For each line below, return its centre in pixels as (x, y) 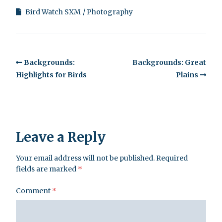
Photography (110, 12)
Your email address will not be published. (85, 158)
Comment (34, 191)
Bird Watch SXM (53, 12)
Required (172, 158)
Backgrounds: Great (169, 62)
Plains (187, 75)
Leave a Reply (61, 137)
